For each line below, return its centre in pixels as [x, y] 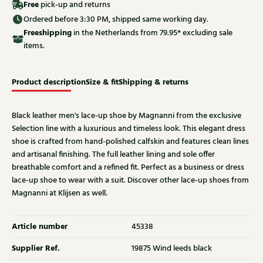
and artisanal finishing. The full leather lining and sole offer [113, 155]
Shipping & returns [154, 82]
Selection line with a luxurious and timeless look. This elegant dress [129, 129]
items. [34, 46]
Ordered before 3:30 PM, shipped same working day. [116, 19]
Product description [49, 82]
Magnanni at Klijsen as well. [60, 193]
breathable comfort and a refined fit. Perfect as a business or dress [128, 168]
